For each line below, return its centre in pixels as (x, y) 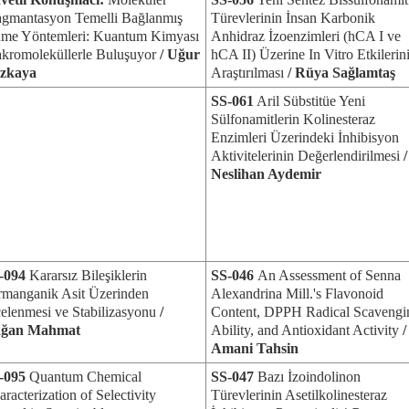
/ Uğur (178, 54)
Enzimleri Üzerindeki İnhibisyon (305, 137)
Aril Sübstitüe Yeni (309, 101)
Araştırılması (249, 73)
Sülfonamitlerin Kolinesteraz (293, 119)
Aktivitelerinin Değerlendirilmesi (305, 156)
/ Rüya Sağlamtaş (341, 73)
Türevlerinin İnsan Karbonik (293, 18)
